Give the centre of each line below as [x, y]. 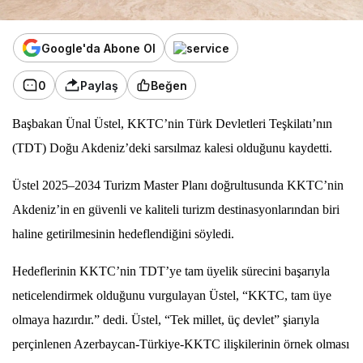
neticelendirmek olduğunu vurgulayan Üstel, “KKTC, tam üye [172, 296]
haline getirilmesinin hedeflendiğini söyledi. [123, 234]
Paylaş [99, 85]
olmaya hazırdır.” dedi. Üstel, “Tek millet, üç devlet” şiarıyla [166, 320]
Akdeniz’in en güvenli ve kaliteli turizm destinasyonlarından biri [176, 210]
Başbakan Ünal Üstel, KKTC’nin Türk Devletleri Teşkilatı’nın [172, 124]
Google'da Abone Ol [98, 48]
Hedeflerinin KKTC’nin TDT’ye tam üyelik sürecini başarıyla [171, 271]
